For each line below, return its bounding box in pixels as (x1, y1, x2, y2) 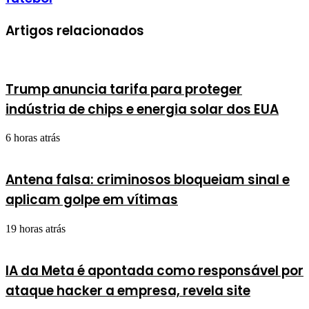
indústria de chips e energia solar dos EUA (6, 99, 279, 119)
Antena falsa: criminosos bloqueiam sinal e (6, 170, 290, 190)
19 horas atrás (6, 222, 66, 235)
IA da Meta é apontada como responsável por (6, 261, 303, 280)
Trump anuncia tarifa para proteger (6, 79, 242, 99)
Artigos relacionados (6, 21, 144, 41)
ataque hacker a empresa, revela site (6, 281, 250, 300)
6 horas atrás (6, 132, 60, 144)
